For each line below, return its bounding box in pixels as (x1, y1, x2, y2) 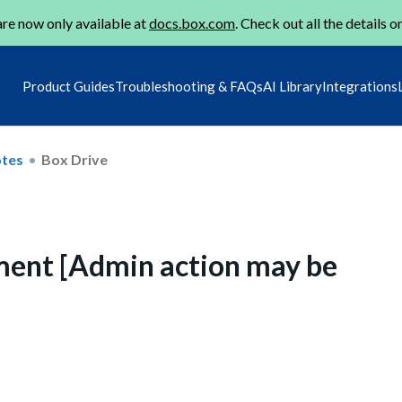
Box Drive (41, 150, 108, 168)
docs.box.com (149, 14, 235, 31)
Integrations (322, 78, 398, 94)
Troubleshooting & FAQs (115, 78, 263, 94)
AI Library (263, 78, 322, 94)
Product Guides (22, 78, 115, 94)
